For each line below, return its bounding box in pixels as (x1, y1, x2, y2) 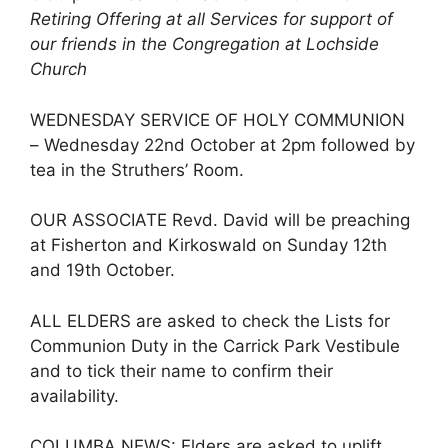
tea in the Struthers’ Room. (30, 159, 244, 180)
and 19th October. (30, 260, 175, 280)
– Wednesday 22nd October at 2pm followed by (30, 134, 415, 155)
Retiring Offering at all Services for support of (30, 9, 393, 29)
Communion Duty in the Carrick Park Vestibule (30, 335, 400, 356)
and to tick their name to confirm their (30, 360, 333, 381)
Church (30, 59, 87, 79)
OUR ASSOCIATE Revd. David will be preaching (30, 210, 410, 230)
